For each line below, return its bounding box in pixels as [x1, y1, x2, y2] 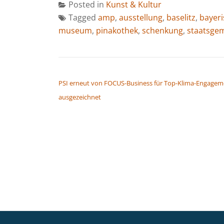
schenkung [142, 24, 183, 36]
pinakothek [96, 24, 138, 36]
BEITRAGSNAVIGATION [58, 64, 153, 76]
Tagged [68, 11, 98, 23]
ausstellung [119, 11, 162, 23]
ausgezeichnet [58, 92, 101, 101]
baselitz [166, 11, 195, 23]
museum [58, 24, 92, 36]
